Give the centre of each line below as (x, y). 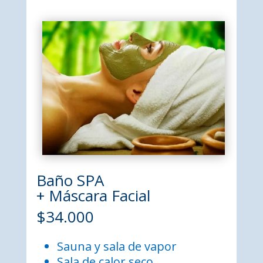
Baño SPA (72, 180)
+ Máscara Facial (93, 195)
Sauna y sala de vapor (117, 246)
